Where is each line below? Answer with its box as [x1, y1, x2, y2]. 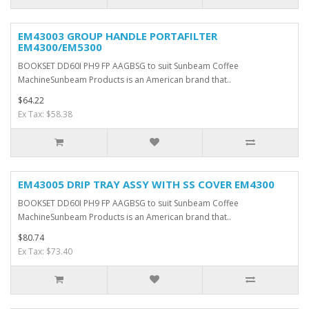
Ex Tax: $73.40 [18, 246, 72, 258]
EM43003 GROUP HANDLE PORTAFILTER [18, 29, 217, 43]
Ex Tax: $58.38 [18, 108, 72, 121]
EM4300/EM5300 [18, 40, 102, 54]
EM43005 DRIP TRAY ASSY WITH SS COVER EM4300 [18, 177, 275, 192]
